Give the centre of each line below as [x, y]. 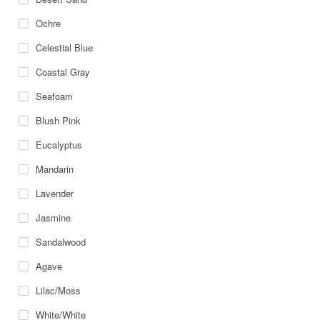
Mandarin [55, 169]
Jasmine [54, 218]
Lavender [55, 194]
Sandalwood [61, 242]
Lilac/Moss [59, 291]
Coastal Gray [63, 72]
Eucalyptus [59, 145]
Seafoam [55, 96]
